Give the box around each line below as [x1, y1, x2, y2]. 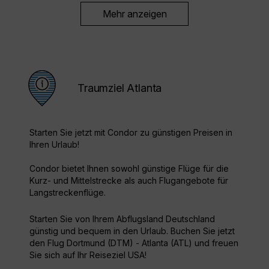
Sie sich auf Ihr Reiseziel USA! [29, 250, 147, 261]
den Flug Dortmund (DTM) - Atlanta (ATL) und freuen [29, 238, 238, 249]
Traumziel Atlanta [77, 82, 162, 95]
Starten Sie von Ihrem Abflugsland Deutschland [29, 214, 215, 225]
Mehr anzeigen [102, 8, 167, 20]
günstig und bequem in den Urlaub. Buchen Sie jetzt [29, 226, 235, 237]
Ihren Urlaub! [29, 139, 79, 150]
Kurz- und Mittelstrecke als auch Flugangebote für [29, 175, 228, 186]
